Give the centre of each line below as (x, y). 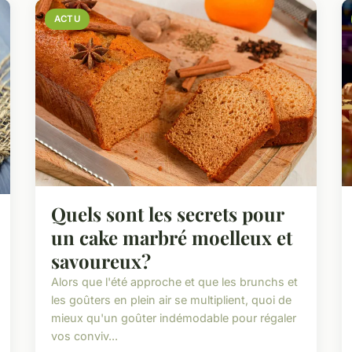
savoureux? (101, 261)
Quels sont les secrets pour (168, 214)
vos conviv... (85, 336)
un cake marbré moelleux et (172, 238)
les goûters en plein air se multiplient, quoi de (172, 300)
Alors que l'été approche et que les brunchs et (175, 282)
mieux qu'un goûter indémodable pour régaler (174, 318)
